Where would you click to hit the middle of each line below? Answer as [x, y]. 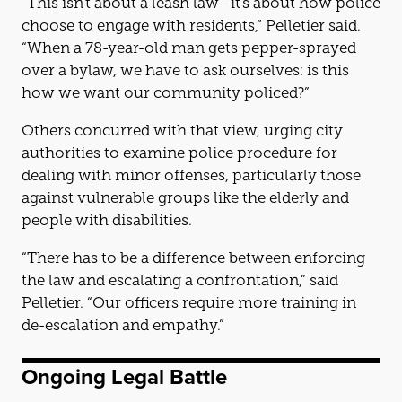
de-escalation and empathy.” [123, 325]
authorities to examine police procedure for [179, 153]
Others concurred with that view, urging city [28, 131]
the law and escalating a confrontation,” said [180, 280]
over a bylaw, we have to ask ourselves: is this [185, 70]
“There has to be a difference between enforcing [29, 258]
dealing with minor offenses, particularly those [191, 175]
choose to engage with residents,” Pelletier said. [191, 26]
